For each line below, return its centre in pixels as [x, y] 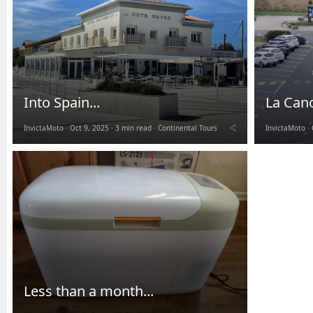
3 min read [133, 128]
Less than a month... [89, 291]
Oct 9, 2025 [89, 128]
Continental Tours [188, 128]
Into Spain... [62, 102]
